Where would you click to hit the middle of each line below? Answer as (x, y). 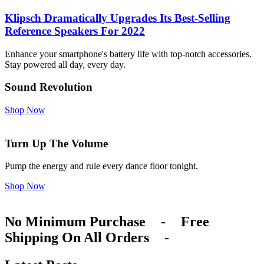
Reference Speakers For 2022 (75, 31)
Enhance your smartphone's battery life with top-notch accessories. (128, 54)
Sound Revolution (49, 87)
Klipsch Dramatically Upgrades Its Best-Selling (118, 18)
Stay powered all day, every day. (65, 64)
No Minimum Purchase (75, 222)
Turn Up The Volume (56, 143)
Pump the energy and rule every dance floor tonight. (101, 166)
